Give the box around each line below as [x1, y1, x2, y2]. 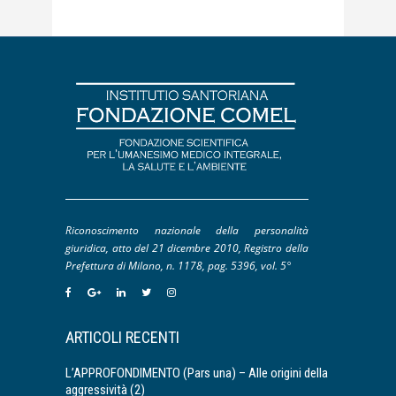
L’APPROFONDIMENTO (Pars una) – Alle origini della [65, 365, 328, 382]
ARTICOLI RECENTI [65, 328, 179, 347]
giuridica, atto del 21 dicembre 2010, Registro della [65, 240, 308, 255]
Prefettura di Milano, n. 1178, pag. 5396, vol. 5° [65, 257, 291, 273]
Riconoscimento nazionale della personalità [65, 222, 308, 238]
